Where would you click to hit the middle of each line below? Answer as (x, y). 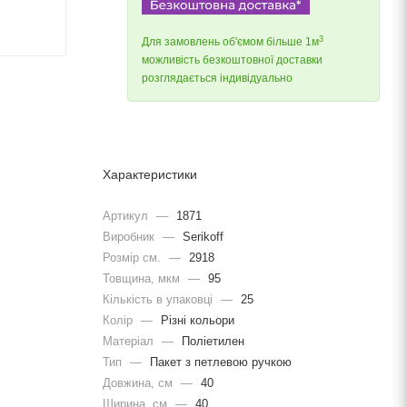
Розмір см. (134, 257)
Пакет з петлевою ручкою (219, 362)
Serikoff (201, 236)
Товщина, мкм (143, 278)
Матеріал (130, 341)
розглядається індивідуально (217, 79)
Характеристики (150, 175)
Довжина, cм (139, 382)
